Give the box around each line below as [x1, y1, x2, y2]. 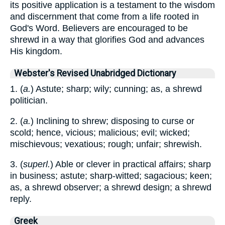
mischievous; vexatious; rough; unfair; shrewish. [10, 139, 202, 149]
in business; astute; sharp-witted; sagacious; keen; [10, 171, 212, 181]
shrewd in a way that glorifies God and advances [10, 35, 204, 45]
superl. [23, 159, 50, 170]
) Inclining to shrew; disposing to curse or [31, 116, 194, 126]
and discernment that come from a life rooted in [10, 12, 199, 22]
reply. [10, 194, 32, 204]
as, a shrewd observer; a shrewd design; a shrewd [10, 182, 211, 193]
